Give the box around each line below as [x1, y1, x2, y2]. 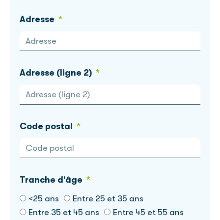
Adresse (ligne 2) [20, 67, 94, 78]
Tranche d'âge [20, 174, 84, 185]
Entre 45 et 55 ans [113, 207, 184, 217]
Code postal [20, 121, 75, 131]
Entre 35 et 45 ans [28, 207, 99, 217]
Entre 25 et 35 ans [73, 193, 143, 203]
